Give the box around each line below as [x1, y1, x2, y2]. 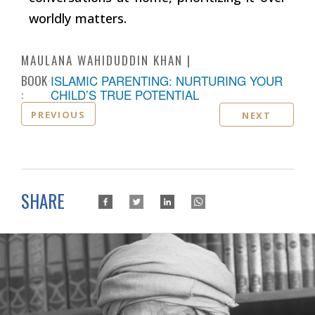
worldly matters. [29, 9, 127, 27]
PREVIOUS [31, 108, 86, 121]
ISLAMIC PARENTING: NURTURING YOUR [51, 71, 283, 89]
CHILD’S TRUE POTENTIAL [51, 85, 199, 103]
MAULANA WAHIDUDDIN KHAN [21, 51, 183, 69]
